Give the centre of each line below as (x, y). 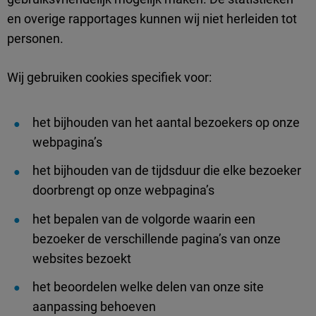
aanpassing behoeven (94, 306)
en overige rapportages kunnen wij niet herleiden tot (152, 19)
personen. (35, 39)
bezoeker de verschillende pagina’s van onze (157, 238)
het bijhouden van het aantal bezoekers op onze (166, 123)
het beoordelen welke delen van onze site (148, 286)
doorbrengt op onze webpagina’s (123, 190)
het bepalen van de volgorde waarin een (144, 219)
